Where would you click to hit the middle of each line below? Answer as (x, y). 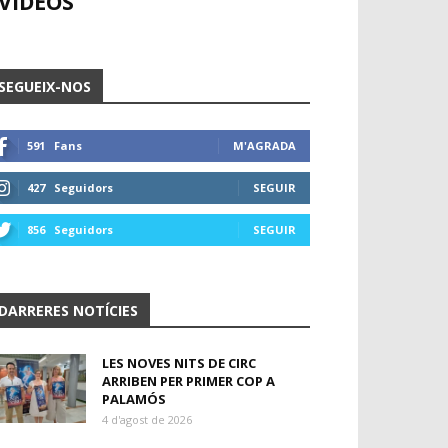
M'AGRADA (264, 145)
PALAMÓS (134, 399)
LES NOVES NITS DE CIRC (179, 363)
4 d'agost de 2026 (147, 419)
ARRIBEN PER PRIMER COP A (188, 381)
